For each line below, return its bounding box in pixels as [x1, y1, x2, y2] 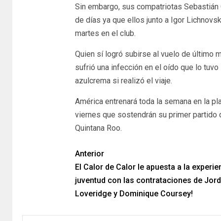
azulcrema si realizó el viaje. [74, 76, 172, 86]
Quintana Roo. [74, 123, 122, 133]
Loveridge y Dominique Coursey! [74, 189, 193, 199]
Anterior [74, 149, 104, 159]
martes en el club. [74, 29, 136, 38]
